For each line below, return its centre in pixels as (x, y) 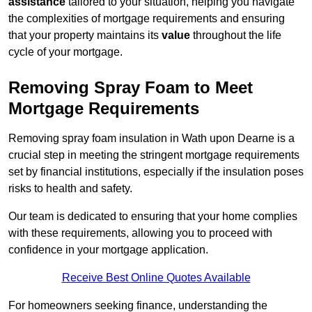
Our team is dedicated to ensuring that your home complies (153, 217)
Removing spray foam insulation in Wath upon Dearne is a (151, 139)
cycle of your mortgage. (65, 52)
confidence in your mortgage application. (108, 250)
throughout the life (236, 36)
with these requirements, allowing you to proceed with (140, 233)
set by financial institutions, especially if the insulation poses (156, 172)
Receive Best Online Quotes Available (156, 278)
